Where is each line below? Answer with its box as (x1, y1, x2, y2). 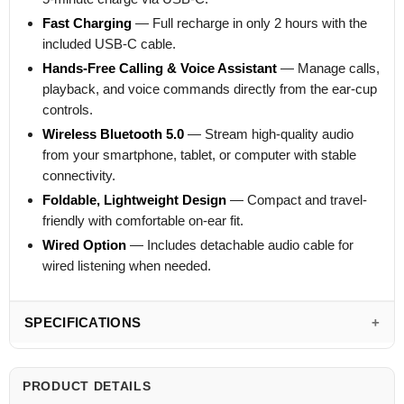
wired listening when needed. (42, 257, 211, 273)
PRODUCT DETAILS (23, 378, 151, 393)
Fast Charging (42, 14, 132, 31)
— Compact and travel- (226, 191, 367, 207)
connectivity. (42, 167, 115, 183)
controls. (42, 101, 93, 117)
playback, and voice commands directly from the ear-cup (42, 80, 377, 96)
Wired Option (42, 236, 126, 252)
